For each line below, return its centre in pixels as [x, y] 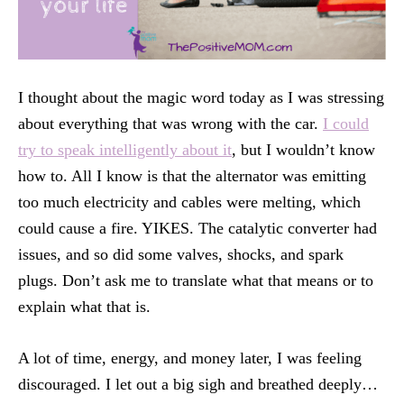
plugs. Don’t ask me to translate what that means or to [196, 280]
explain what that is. [84, 307]
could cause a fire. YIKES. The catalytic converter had [197, 228]
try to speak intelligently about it [125, 150]
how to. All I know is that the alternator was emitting [192, 176]
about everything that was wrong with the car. [170, 124]
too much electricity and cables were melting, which [189, 202]
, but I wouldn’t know [303, 150]
